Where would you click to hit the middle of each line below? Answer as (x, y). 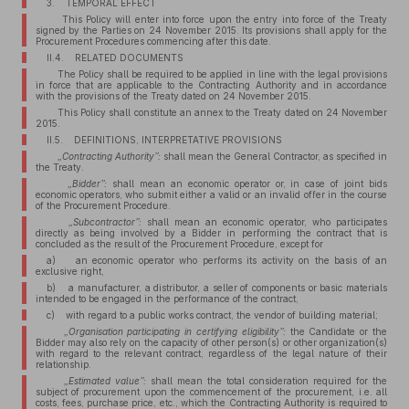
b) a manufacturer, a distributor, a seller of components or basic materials (216, 288)
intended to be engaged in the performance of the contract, (167, 299)
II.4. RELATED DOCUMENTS (115, 58)
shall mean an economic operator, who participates (264, 222)
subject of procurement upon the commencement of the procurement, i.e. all (211, 392)
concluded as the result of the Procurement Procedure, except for (179, 244)
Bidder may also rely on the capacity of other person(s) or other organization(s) (211, 342)
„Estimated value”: (105, 381)
